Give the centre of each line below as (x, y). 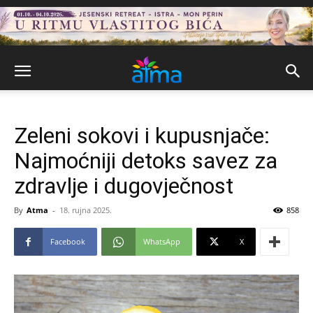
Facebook (68, 241)
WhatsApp (162, 241)
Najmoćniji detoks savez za (146, 161)
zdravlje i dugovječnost (124, 186)
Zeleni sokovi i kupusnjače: (142, 136)
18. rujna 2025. (86, 210)
